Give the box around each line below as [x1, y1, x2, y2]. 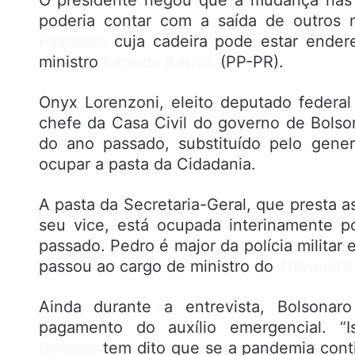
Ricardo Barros [102, 52, 216, 72]
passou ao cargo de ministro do [38, 257, 278, 277]
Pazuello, [38, 32, 115, 52]
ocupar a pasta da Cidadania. [38, 155, 256, 174]
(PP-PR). [215, 52, 284, 72]
